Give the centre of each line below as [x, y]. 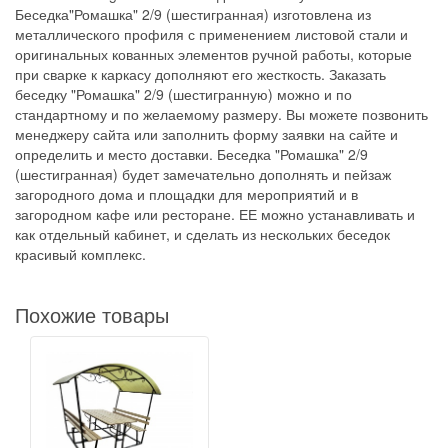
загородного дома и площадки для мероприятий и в [186, 194]
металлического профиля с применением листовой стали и [211, 34]
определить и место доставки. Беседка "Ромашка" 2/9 [191, 154]
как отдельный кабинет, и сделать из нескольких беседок [202, 234]
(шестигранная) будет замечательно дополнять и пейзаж [203, 174]
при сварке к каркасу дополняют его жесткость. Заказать [200, 74]
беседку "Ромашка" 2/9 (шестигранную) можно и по [183, 94]
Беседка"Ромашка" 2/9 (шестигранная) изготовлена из [193, 14]
